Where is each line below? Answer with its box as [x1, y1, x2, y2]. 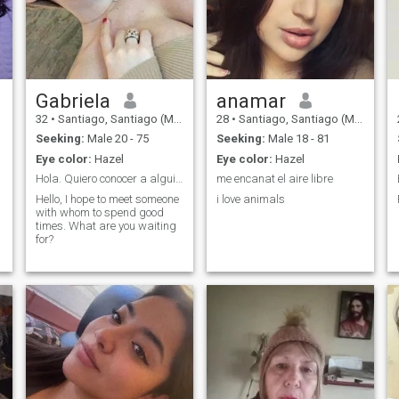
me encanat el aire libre [216, 172, 333, 186]
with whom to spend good [35, 205, 164, 219]
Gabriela [35, 88, 110, 112]
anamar [216, 88, 286, 112]
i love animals [216, 191, 285, 206]
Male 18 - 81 [265, 132, 330, 146]
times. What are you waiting [35, 218, 176, 232]
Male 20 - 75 [84, 132, 149, 146]
